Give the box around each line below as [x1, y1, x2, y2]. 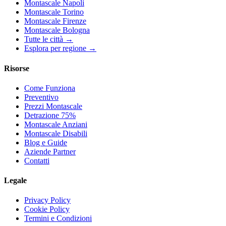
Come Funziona [24, 83, 75, 92]
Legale [4, 176, 27, 185]
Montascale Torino [24, 8, 84, 17]
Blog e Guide [24, 138, 67, 147]
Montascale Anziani [24, 120, 87, 129]
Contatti [24, 156, 49, 165]
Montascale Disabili [24, 129, 87, 138]
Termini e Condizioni [24, 214, 92, 223]
